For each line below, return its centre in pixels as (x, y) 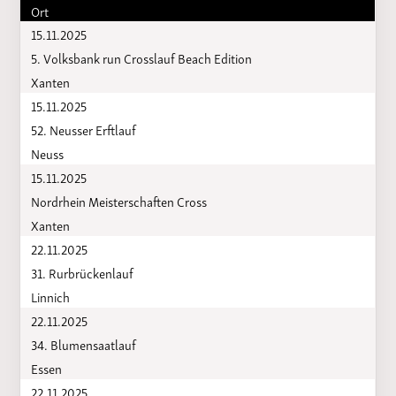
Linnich (50, 296)
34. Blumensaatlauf (83, 343)
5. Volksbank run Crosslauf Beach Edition (141, 57)
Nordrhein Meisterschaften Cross (118, 200)
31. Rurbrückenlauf (82, 272)
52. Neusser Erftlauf (83, 129)
